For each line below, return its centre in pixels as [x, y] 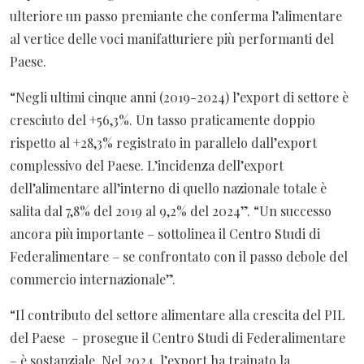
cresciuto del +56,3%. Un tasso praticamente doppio [162, 120]
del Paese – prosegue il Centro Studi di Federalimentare [178, 338]
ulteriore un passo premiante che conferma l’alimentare [176, 16]
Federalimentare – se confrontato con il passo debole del [179, 257]
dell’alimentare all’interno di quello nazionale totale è [168, 188]
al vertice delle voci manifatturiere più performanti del [172, 39]
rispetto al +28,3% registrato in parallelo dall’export [163, 143]
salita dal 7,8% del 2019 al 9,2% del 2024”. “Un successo [171, 211]
